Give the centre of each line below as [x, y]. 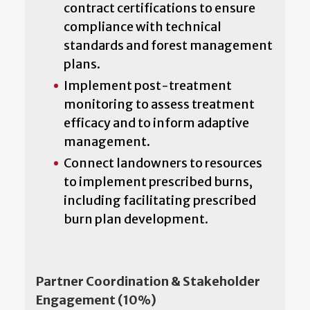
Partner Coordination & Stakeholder [148, 281]
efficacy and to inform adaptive [156, 122]
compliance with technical [143, 26]
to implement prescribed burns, [158, 181]
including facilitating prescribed [160, 200]
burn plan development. [137, 219]
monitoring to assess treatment [159, 104]
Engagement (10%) [96, 300]
